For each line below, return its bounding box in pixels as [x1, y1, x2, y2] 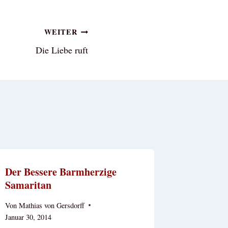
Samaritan [5, 178, 52, 193]
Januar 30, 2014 [5, 212, 52, 222]
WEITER [44, 26, 77, 38]
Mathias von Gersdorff [18, 200, 84, 210]
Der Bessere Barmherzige [5, 164, 117, 180]
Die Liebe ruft [36, 44, 88, 56]
